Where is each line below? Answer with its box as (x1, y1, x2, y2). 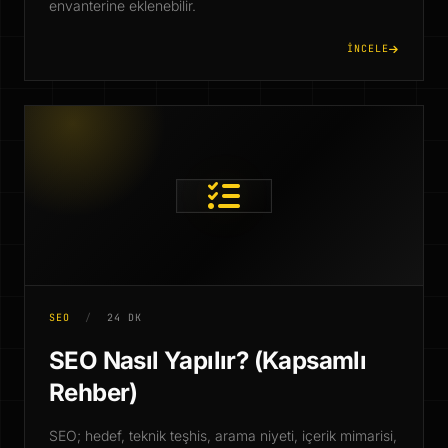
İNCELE (347, 42, 389, 55)
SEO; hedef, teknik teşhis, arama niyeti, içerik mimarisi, (49, 427, 397, 444)
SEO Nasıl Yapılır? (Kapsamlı (49, 346, 367, 375)
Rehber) (49, 378, 138, 407)
